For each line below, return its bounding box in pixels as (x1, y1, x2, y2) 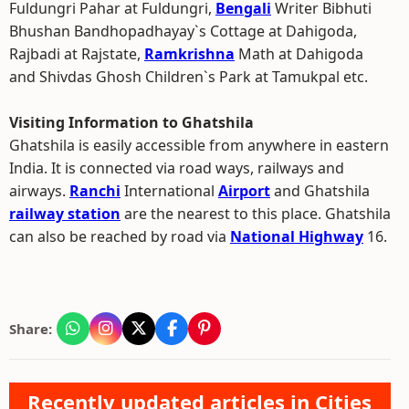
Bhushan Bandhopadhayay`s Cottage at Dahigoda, (9, 21, 357, 41)
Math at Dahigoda (235, 44, 363, 64)
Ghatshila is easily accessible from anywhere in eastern (9, 135, 389, 155)
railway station (9, 204, 121, 224)
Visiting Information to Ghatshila (9, 112, 254, 132)
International (121, 181, 218, 201)
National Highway (230, 226, 363, 246)
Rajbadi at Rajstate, (9, 44, 144, 64)
